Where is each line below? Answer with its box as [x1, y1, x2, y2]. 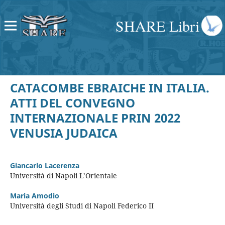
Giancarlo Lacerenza [10, 160, 79, 170]
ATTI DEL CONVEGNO [10, 94, 135, 111]
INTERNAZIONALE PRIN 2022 [10, 109, 180, 126]
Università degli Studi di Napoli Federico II [10, 200, 154, 210]
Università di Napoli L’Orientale [10, 170, 117, 180]
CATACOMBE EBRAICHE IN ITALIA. [10, 79, 209, 96]
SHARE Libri [116, 16, 199, 36]
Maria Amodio [10, 190, 59, 200]
